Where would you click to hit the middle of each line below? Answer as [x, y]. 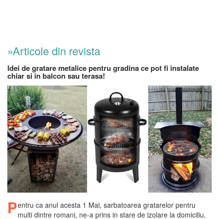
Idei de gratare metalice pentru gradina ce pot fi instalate [103, 68]
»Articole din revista [54, 50]
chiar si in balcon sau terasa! [56, 76]
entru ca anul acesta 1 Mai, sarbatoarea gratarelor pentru [107, 205]
